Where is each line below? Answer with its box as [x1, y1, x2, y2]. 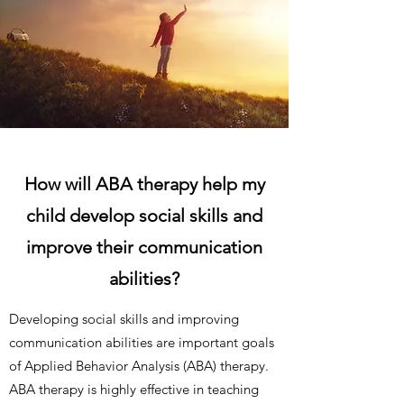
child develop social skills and [26, 205, 262, 226]
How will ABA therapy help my [23, 173, 265, 195]
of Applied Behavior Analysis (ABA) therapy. [9, 357, 269, 374]
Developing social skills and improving [9, 310, 239, 327]
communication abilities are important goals [9, 334, 274, 351]
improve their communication [26, 236, 262, 258]
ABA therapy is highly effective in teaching [9, 381, 259, 398]
